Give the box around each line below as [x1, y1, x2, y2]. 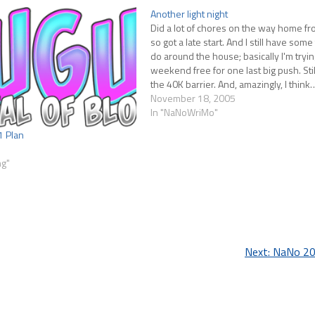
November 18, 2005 [150, 91, 236, 106]
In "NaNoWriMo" [150, 105, 218, 120]
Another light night [150, 6, 228, 22]
